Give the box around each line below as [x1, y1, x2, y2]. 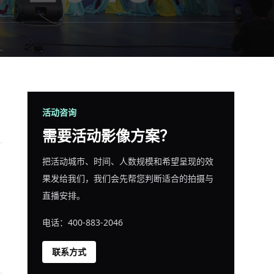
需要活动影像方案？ [42, 125, 174, 146]
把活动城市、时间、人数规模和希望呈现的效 [42, 155, 213, 167]
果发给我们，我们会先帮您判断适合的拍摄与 [42, 172, 213, 184]
